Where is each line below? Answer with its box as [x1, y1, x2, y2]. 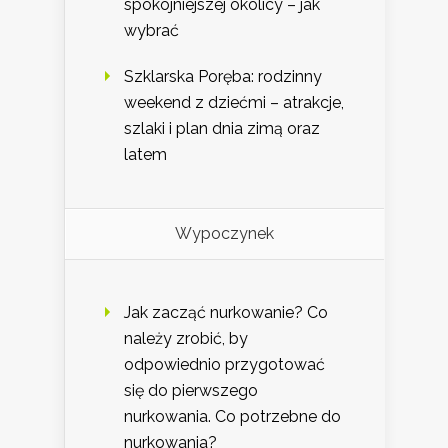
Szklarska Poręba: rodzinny [124, 67, 322, 87]
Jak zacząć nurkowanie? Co [124, 303, 328, 323]
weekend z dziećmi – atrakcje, [124, 93, 344, 113]
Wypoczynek [175, 224, 274, 244]
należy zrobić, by [124, 329, 248, 349]
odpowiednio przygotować [124, 355, 325, 375]
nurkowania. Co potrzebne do [124, 407, 341, 427]
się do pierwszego [124, 381, 258, 401]
